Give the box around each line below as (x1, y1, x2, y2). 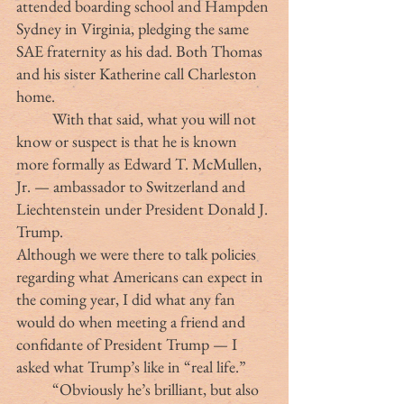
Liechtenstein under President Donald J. (16, 197, 271, 219)
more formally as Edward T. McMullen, (16, 152, 265, 174)
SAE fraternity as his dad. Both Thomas (16, 40, 266, 61)
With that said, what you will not (16, 107, 52, 129)
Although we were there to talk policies (16, 243, 260, 264)
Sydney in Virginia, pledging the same (16, 17, 252, 39)
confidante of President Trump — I (16, 333, 241, 354)
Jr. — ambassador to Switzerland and (16, 175, 249, 197)
